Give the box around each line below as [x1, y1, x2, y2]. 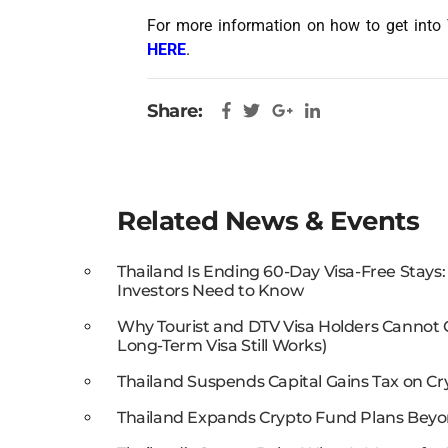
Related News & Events [117, 205, 420, 237]
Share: [147, 100, 203, 122]
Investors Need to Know [117, 281, 304, 300]
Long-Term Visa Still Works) [117, 336, 327, 355]
